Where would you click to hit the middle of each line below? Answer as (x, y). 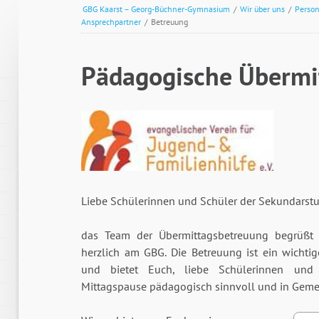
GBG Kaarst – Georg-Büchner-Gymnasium (156, 9)
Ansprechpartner (111, 21)
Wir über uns (262, 9)
